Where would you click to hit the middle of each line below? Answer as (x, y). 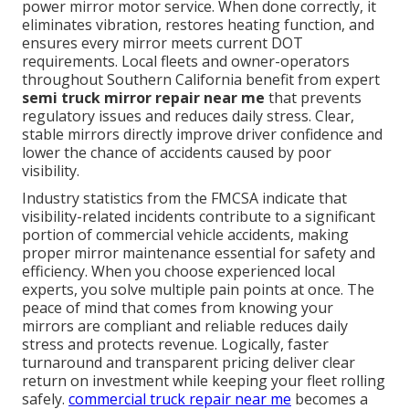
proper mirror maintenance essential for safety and (199, 252)
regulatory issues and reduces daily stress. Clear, (188, 115)
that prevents (313, 97)
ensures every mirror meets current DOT (163, 42)
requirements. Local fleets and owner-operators (186, 61)
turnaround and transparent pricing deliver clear (189, 362)
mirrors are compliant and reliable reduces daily (185, 325)
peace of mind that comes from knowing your (178, 307)
